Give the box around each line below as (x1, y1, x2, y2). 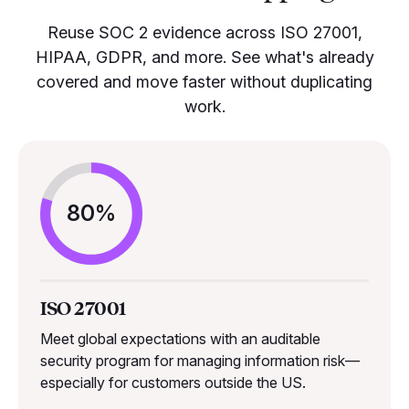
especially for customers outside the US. (40, 372, 306, 392)
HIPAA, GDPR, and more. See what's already (35, 47, 374, 67)
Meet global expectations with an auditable (40, 329, 320, 348)
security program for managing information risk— (40, 351, 360, 370)
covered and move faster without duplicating (37, 71, 372, 91)
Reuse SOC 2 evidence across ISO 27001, (47, 22, 362, 42)
